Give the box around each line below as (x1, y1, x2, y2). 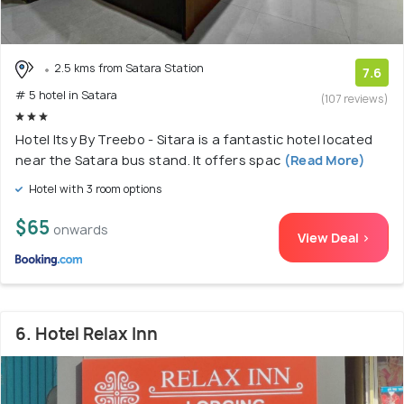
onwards (53, 221, 108, 239)
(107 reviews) (321, 91, 389, 107)
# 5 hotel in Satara (15, 87, 117, 104)
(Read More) (280, 151, 365, 170)
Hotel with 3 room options (26, 181, 162, 197)
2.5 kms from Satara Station (54, 60, 204, 77)
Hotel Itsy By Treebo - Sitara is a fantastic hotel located (15, 131, 373, 149)
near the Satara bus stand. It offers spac (15, 151, 281, 170)
